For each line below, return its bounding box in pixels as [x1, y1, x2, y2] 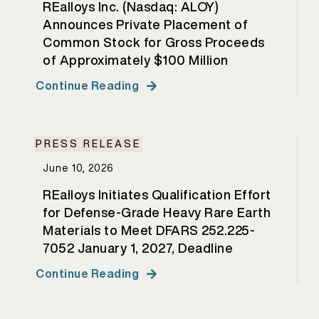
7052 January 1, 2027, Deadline [43, 241, 233, 254]
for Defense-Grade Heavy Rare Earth [43, 206, 271, 219]
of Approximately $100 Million [43, 53, 229, 66]
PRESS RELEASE [36, 139, 141, 149]
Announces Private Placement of [43, 18, 248, 31]
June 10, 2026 [43, 163, 114, 173]
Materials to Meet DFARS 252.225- [43, 224, 255, 236]
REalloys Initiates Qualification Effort [43, 188, 271, 201]
